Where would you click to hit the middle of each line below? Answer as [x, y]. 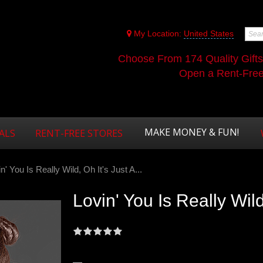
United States [209, 34]
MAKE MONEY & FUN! [192, 132]
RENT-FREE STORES [79, 133]
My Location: [158, 34]
